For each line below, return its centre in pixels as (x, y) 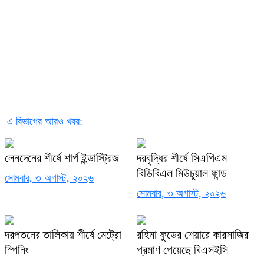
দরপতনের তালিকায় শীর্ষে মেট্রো (63, 234)
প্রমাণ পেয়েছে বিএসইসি (182, 250)
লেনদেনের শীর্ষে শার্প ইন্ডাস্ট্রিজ (62, 158)
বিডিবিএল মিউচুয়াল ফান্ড (182, 173)
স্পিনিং (17, 250)
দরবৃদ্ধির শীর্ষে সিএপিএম (182, 158)
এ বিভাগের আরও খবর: (45, 121)
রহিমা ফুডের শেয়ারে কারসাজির (193, 234)
